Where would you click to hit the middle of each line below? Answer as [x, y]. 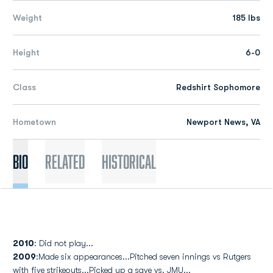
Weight [27, 18]
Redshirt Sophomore [218, 87]
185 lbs [246, 18]
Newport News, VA [223, 122]
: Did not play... [64, 243]
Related [65, 161]
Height [26, 52]
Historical [129, 161]
